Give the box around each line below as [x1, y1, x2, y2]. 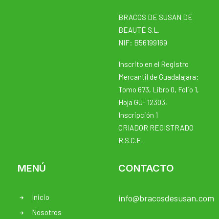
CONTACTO [118, 162, 174, 174]
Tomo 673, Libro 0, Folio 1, [118, 85, 199, 94]
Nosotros [31, 208, 62, 217]
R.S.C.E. [118, 136, 143, 145]
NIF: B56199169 [118, 38, 167, 47]
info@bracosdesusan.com [118, 193, 214, 203]
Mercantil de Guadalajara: [118, 72, 199, 81]
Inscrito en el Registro [118, 60, 189, 68]
